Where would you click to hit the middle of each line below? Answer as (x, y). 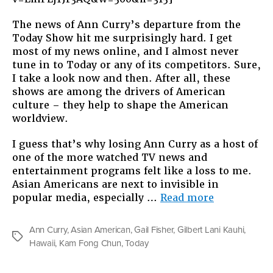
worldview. (40, 118)
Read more (187, 197)
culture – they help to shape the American (120, 105)
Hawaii (42, 243)
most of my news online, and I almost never (126, 51)
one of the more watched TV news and (110, 157)
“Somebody (242, 197)
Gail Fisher (154, 229)
